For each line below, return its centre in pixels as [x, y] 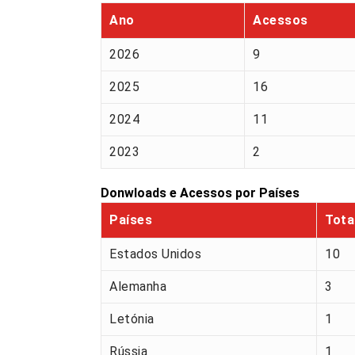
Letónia [132, 319]
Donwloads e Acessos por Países [200, 193]
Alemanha [138, 287]
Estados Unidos [155, 254]
